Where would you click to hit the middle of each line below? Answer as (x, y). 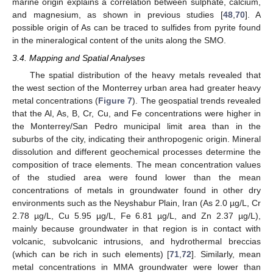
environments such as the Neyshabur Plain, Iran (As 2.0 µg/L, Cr (136, 203)
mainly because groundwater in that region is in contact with (136, 228)
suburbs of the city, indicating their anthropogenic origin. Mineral (136, 139)
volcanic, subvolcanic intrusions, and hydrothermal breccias (136, 241)
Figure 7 (115, 100)
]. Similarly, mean (226, 254)
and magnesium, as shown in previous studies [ (118, 15)
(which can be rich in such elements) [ (91, 254)
